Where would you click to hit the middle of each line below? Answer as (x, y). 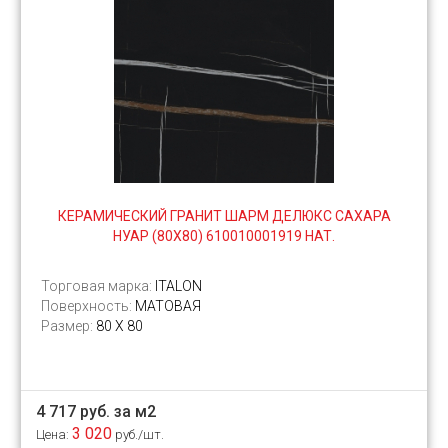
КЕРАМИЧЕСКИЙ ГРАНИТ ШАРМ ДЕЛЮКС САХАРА (224, 216)
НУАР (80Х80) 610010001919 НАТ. (224, 236)
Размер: (68, 326)
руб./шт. (138, 435)
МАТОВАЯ (168, 306)
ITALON (178, 286)
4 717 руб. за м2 (96, 412)
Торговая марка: (98, 286)
